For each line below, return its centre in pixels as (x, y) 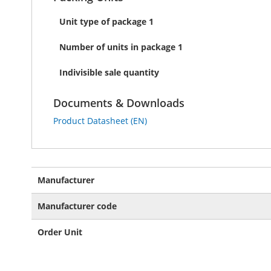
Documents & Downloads (119, 103)
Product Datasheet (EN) (100, 121)
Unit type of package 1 (106, 21)
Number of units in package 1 (121, 47)
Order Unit (60, 232)
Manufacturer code (77, 206)
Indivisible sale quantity (109, 72)
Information (55, 184)
